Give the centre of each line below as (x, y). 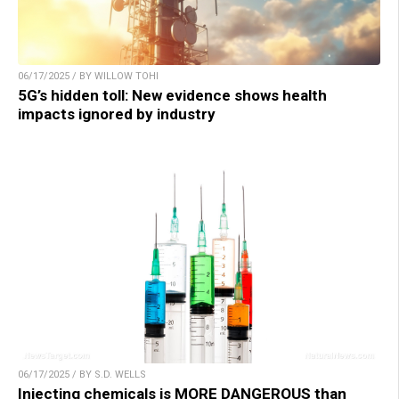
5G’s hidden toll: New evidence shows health (172, 95)
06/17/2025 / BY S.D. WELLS (82, 374)
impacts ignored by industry (117, 114)
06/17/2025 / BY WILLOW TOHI (88, 76)
